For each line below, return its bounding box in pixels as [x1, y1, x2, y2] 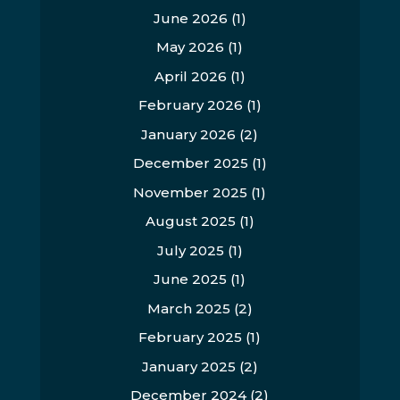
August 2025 [145, 212, 236, 229]
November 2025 [133, 183, 248, 201]
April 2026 [154, 67, 227, 85]
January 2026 [141, 125, 237, 143]
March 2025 [146, 299, 230, 317]
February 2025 [138, 329, 243, 346]
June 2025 [154, 271, 228, 287]
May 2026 [156, 38, 225, 55]
